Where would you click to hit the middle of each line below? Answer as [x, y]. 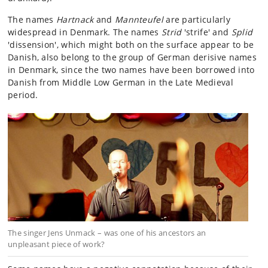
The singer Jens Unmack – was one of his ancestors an [107, 233]
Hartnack [75, 19]
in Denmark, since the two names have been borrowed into [131, 70]
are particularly [197, 19]
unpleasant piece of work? [57, 244]
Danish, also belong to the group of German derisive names [133, 57]
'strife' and [206, 32]
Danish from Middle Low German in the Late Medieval [121, 82]
